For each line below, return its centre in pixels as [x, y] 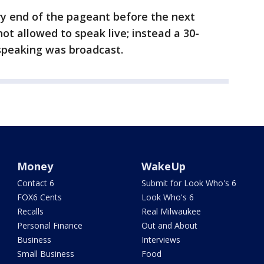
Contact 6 [36, 183]
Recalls [31, 211]
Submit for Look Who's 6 [189, 183]
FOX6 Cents [40, 197]
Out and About [169, 225]
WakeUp [163, 166]
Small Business [46, 254]
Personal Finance [50, 225]
